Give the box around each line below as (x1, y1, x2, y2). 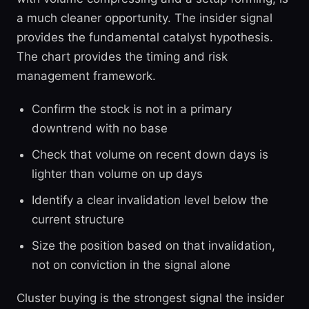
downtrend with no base (32, 121, 168, 135)
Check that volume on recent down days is (32, 148, 268, 161)
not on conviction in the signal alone (32, 258, 230, 272)
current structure (32, 212, 124, 226)
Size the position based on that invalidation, (32, 239, 275, 252)
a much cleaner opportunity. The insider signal (17, 11, 272, 25)
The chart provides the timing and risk (17, 50, 228, 63)
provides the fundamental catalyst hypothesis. (17, 30, 273, 44)
